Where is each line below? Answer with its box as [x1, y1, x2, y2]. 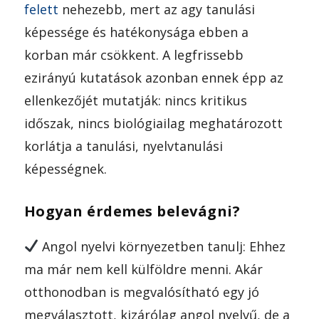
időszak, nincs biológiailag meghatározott [23, 114, 283, 132]
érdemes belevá [87, 201, 208, 221]
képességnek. [23, 159, 107, 177]
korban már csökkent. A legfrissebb [23, 46, 244, 63]
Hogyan [23, 201, 88, 221]
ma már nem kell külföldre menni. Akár [23, 260, 263, 278]
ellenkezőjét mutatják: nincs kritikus [23, 91, 247, 109]
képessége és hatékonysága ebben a [23, 23, 249, 41]
